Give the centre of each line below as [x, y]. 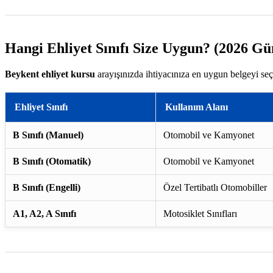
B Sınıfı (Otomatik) [52, 161]
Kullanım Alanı [197, 107]
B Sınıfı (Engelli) [47, 188]
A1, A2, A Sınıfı [44, 214]
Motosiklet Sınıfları [200, 214]
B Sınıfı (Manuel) [48, 135]
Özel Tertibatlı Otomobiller [215, 188]
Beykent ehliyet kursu [50, 74]
